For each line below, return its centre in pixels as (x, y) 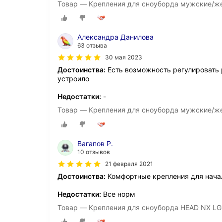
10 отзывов (94, 152)
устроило (73, 79)
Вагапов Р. (95, 143)
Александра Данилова (115, 37)
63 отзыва (92, 46)
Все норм (118, 194)
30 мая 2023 (124, 57)
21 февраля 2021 (129, 164)
